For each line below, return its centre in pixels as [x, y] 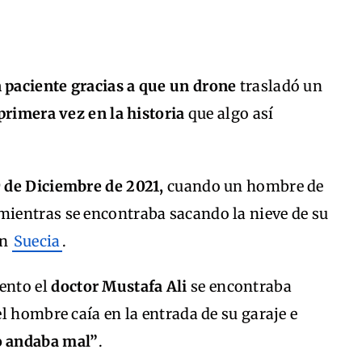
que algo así [231, 114]
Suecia [37, 241]
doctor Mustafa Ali [118, 286]
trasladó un [280, 86]
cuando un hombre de [246, 186]
